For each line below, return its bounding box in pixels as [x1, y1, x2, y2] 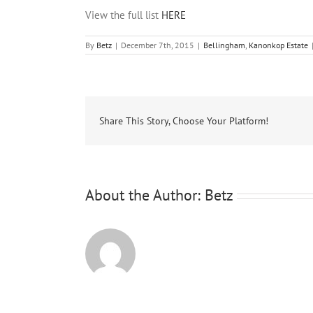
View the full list [85, 8, 161, 22]
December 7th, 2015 [121, 40, 194, 51]
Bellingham [203, 40, 245, 51]
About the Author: [85, 185, 205, 205]
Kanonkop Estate [249, 40, 308, 51]
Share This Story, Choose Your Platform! [99, 115, 268, 128]
